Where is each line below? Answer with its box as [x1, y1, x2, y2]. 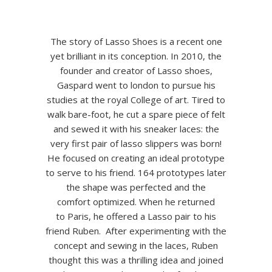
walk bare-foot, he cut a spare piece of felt [47, 108, 225, 120]
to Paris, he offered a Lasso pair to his [56, 210, 216, 222]
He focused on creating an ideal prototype [47, 152, 225, 164]
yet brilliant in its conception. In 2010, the [50, 50, 222, 62]
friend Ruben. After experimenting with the [46, 225, 226, 237]
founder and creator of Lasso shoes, [59, 64, 212, 76]
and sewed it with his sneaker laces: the [53, 123, 219, 135]
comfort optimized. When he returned [57, 195, 215, 208]
